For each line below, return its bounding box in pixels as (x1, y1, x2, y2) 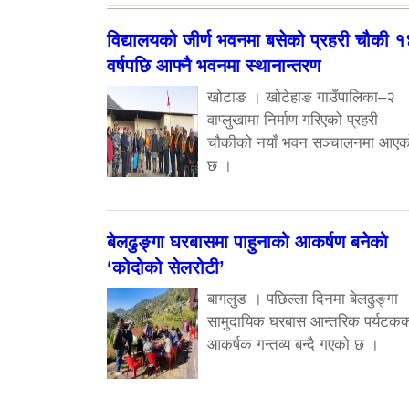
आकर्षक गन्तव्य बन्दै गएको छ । (207, 336, 379, 354)
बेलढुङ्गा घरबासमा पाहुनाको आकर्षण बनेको (107, 232, 388, 253)
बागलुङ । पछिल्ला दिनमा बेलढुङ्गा (207, 290, 398, 309)
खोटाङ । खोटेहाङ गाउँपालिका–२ (207, 89, 395, 107)
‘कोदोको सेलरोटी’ (107, 257, 225, 278)
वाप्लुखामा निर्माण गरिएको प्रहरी (207, 111, 378, 130)
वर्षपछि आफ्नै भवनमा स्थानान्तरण (107, 56, 320, 77)
